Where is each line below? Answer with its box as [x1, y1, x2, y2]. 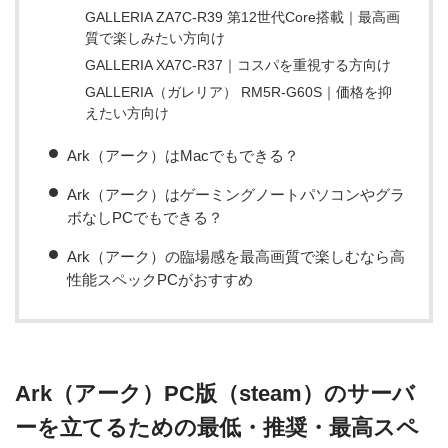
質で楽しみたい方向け [85, 31, 226, 47]
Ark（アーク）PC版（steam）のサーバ [15, 381, 415, 406]
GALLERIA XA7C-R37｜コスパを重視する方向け [85, 58, 392, 74]
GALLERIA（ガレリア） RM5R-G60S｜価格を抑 [85, 85, 393, 101]
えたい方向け [85, 106, 170, 122]
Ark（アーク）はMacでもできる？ [67, 147, 299, 165]
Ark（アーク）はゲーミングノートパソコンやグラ [67, 186, 405, 204]
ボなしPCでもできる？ [67, 209, 223, 227]
